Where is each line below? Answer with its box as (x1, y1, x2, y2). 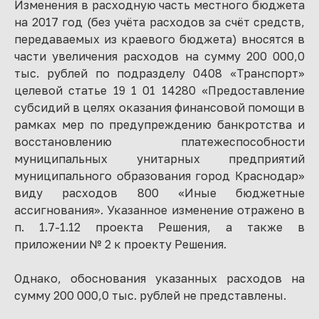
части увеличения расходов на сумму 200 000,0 (14, 49, 305, 63)
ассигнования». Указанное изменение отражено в (14, 203, 305, 217)
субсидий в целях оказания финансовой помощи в (14, 100, 305, 115)
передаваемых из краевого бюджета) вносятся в (14, 32, 305, 46)
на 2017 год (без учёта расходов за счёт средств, (14, 15, 305, 29)
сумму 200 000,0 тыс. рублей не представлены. (14, 288, 286, 303)
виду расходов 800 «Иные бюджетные (14, 186, 305, 200)
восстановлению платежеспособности (14, 135, 305, 149)
